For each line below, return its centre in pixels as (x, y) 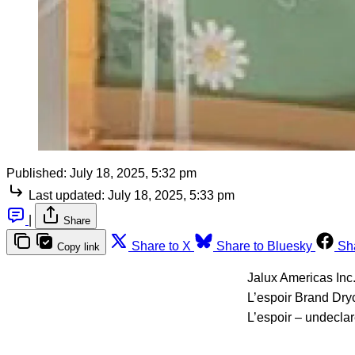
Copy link (78, 247)
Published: (36, 174)
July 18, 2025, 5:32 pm (133, 174)
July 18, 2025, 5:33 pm (171, 196)
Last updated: (67, 196)
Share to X (161, 246)
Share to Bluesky (264, 246)
